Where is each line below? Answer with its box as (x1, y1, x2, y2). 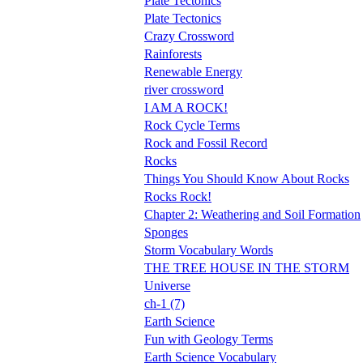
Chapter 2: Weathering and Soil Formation (144, 207, 361, 221)
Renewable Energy (144, 64, 242, 79)
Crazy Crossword (144, 28, 234, 43)
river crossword (144, 82, 224, 96)
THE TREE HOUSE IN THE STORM (144, 260, 349, 275)
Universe (144, 278, 190, 293)
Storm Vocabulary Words (144, 242, 273, 257)
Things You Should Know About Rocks (144, 171, 349, 186)
